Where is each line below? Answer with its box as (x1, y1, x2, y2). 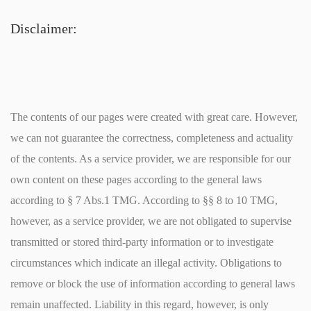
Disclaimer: (10, 20, 77, 36)
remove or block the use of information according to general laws (10, 278, 295, 290)
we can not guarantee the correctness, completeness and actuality (10, 132, 293, 144)
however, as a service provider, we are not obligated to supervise (10, 215, 292, 228)
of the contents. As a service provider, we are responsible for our (10, 153, 291, 165)
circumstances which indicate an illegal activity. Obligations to (10, 257, 282, 269)
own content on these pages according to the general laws (10, 174, 262, 186)
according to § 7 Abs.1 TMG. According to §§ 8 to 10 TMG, (10, 194, 278, 207)
